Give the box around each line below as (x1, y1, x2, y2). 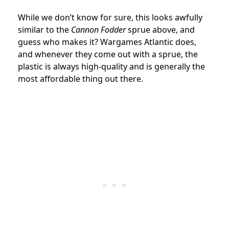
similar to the (18, 24, 71, 36)
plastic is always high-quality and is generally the (18, 61, 205, 73)
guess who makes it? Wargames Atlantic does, (18, 36, 196, 48)
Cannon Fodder (71, 24, 126, 36)
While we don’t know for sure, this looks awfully (18, 12, 202, 24)
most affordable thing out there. (18, 73, 143, 85)
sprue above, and (126, 24, 195, 36)
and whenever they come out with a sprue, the (18, 49, 198, 60)
